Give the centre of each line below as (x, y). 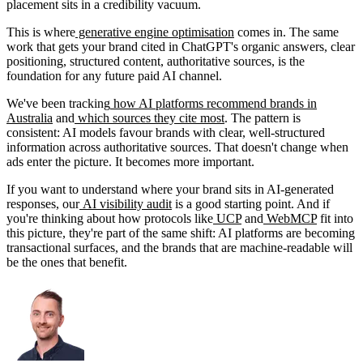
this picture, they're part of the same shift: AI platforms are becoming (181, 233)
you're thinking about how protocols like (110, 218)
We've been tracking (58, 103)
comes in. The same (286, 32)
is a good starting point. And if (251, 203)
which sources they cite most (149, 117)
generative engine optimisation (155, 32)
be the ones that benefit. (67, 262)
